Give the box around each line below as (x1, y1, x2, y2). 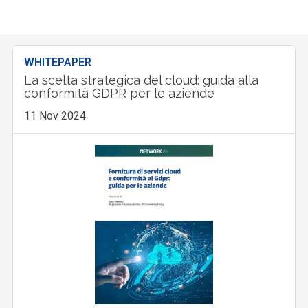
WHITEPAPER (24, 55, 92, 69)
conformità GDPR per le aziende (24, 85, 215, 100)
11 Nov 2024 (24, 109, 87, 122)
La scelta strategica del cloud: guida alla (24, 72, 259, 87)
